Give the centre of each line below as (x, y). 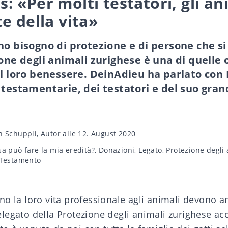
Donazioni (117, 150)
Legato (150, 150)
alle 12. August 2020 (98, 133)
